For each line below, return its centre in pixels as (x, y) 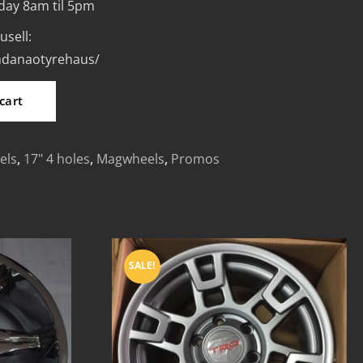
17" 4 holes (57, 158)
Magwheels (131, 158)
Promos (196, 158)
